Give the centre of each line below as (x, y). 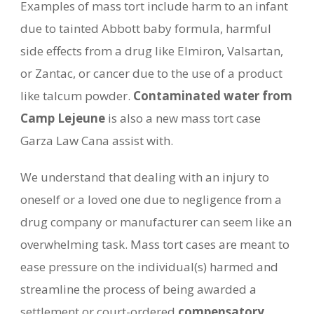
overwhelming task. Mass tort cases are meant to (155, 245)
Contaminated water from (213, 96)
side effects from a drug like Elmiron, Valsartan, (152, 51)
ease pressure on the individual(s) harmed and (149, 267)
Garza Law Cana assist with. (97, 141)
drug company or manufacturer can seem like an (156, 222)
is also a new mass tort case (183, 118)
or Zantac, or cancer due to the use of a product (151, 74)
